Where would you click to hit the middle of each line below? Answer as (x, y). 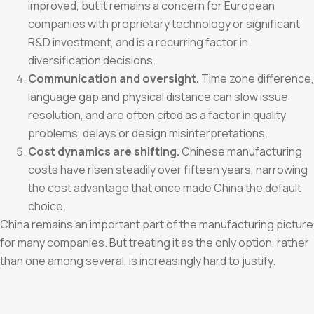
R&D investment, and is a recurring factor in (138, 42)
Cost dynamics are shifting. (104, 151)
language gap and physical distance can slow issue (158, 96)
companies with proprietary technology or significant (164, 23)
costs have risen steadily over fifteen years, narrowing (168, 169)
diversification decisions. (92, 60)
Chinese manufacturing (241, 151)
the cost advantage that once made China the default (165, 187)
